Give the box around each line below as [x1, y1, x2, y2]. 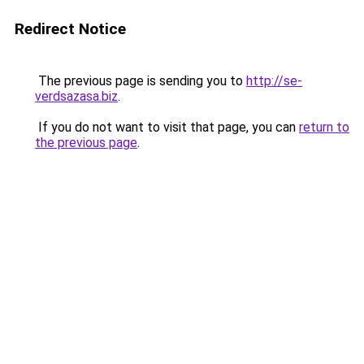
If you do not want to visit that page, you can [35, 119, 299, 135]
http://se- [246, 73, 302, 89]
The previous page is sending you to [35, 73, 246, 89]
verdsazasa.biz [35, 89, 118, 104]
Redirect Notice [15, 19, 126, 38]
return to [299, 119, 349, 135]
